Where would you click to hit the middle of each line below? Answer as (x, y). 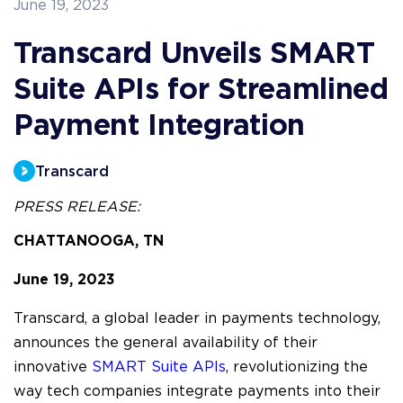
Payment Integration (159, 124)
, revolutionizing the (297, 367)
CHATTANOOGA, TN (91, 240)
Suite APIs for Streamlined (201, 88)
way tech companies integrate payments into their (197, 391)
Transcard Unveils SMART (194, 52)
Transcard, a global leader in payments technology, (197, 318)
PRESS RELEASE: (77, 207)
